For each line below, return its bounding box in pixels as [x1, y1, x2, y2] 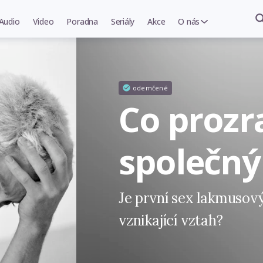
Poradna [66, 16, 98, 27]
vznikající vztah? [118, 211, 223, 230]
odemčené [132, 83, 168, 92]
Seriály [110, 16, 135, 27]
